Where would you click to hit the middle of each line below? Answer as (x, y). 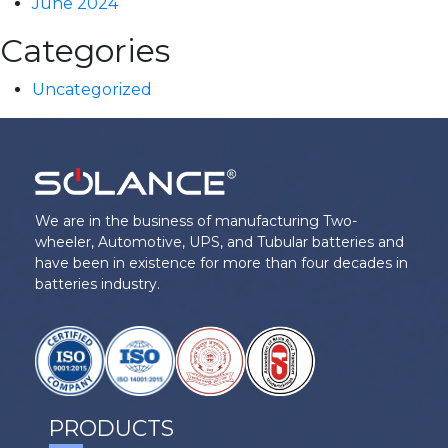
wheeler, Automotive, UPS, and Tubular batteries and (219, 242)
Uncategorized (92, 89)
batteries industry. (97, 284)
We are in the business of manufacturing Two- (196, 221)
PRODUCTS (111, 428)
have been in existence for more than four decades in (221, 263)
